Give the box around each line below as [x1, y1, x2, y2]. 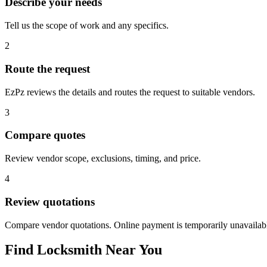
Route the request [5, 62, 90, 75]
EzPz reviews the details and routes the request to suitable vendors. [5, 86, 255, 97]
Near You [102, 242, 162, 258]
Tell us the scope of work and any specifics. [5, 20, 169, 31]
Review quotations [5, 195, 95, 208]
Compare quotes [5, 129, 85, 142]
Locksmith [37, 242, 102, 258]
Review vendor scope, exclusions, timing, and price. [5, 153, 201, 164]
